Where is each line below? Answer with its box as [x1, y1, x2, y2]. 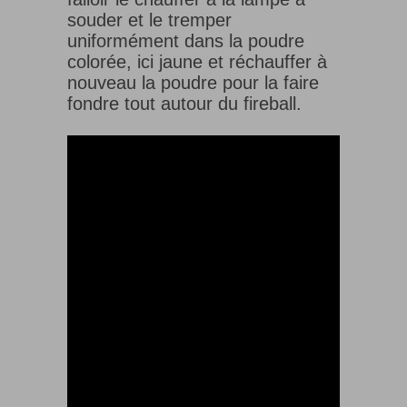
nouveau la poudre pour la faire [67, 72, 319, 93]
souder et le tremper [67, 9, 232, 30]
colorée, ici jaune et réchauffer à [67, 51, 327, 72]
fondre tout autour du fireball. [67, 93, 302, 114]
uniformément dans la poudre [67, 30, 304, 51]
